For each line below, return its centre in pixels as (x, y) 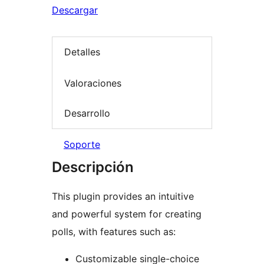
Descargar (75, 10)
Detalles (82, 52)
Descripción (93, 167)
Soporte (82, 144)
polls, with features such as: (114, 231)
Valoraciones (93, 83)
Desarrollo (87, 113)
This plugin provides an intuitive (123, 196)
